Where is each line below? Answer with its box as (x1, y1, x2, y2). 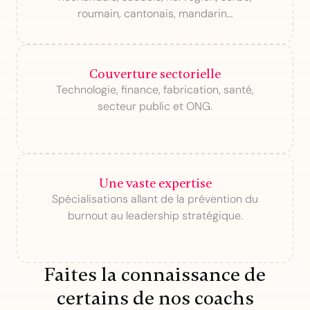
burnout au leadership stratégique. (67, 208, 243, 223)
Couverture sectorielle (89, 66, 221, 82)
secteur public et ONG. (98, 99, 212, 113)
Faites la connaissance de (44, 262, 266, 286)
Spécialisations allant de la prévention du (52, 192, 258, 206)
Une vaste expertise (98, 176, 212, 191)
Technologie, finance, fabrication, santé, (56, 82, 254, 97)
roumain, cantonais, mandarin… (77, 6, 233, 21)
